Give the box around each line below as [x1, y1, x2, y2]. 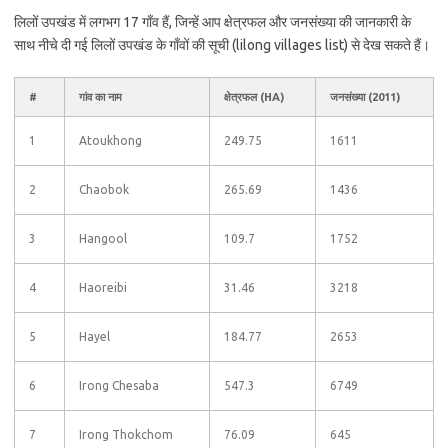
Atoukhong [79, 134, 142, 147]
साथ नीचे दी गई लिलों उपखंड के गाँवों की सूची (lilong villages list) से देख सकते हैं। [14, 37, 430, 53]
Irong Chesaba [79, 379, 159, 392]
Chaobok [79, 183, 129, 196]
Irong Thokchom [79, 428, 173, 441]
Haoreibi [79, 281, 127, 294]
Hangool [79, 232, 127, 245]
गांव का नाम [79, 91, 122, 103]
